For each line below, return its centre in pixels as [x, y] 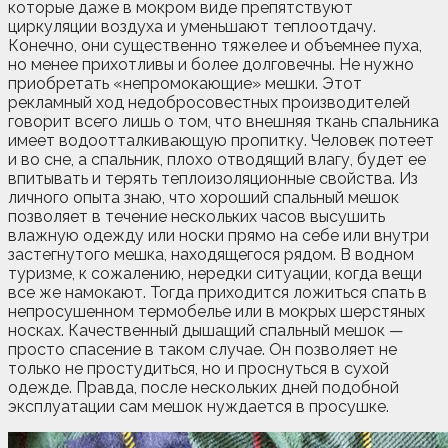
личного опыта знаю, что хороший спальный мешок [203, 197]
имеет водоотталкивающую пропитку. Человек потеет [221, 140]
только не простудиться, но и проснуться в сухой [198, 368]
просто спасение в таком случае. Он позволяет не [202, 349]
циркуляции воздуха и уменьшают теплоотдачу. [192, 26]
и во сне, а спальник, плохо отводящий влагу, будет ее [217, 159]
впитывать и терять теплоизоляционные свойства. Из [213, 178]
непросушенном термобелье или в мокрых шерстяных [216, 311]
